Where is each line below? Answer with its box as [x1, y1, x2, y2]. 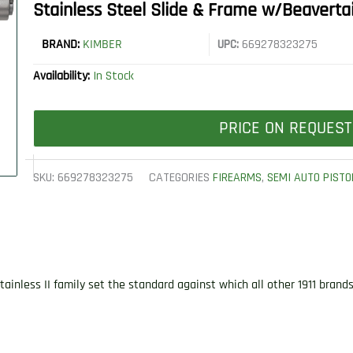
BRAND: [42, 36, 84, 54]
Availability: [33, 68, 94, 85]
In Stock [93, 68, 135, 85]
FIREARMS [213, 169, 262, 187]
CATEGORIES [149, 169, 210, 187]
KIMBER [83, 36, 123, 54]
